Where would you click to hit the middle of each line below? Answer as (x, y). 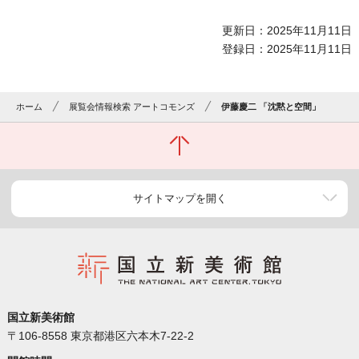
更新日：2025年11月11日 (287, 31)
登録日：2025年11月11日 (287, 49)
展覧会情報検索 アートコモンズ (132, 107)
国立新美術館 (40, 318)
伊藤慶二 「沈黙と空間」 (271, 107)
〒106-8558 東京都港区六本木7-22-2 (100, 336)
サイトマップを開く (179, 199)
